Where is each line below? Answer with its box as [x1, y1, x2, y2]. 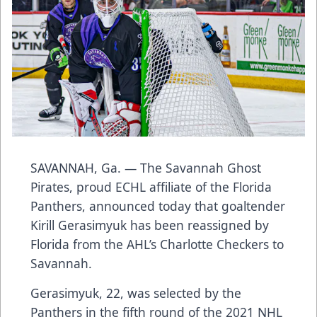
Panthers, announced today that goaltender [30, 197, 285, 214]
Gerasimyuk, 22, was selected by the [30, 284, 241, 301]
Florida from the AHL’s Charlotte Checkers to [30, 235, 284, 253]
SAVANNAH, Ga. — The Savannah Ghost [30, 158, 261, 176]
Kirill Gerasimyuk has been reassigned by [30, 216, 269, 234]
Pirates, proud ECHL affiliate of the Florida [30, 178, 272, 195]
